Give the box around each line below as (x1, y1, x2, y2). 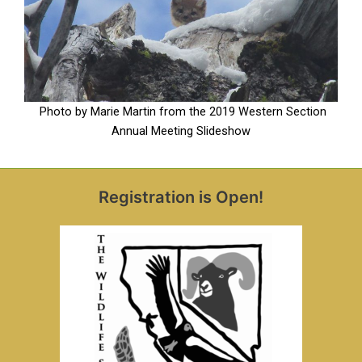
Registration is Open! (99, 187, 263, 207)
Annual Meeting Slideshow (112, 124, 250, 139)
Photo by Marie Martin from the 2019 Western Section (39, 104, 326, 120)
